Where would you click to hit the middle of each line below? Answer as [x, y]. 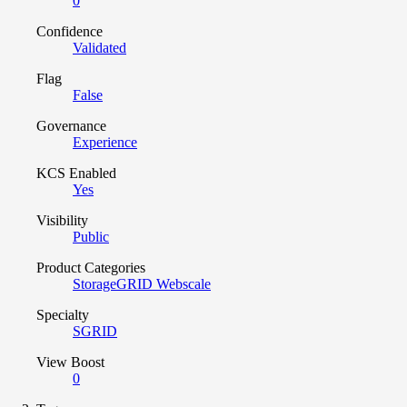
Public [91, 236]
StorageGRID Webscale [142, 283]
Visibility [62, 220]
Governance [71, 125]
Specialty [63, 314]
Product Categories [91, 267]
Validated [99, 47]
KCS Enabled [76, 173]
